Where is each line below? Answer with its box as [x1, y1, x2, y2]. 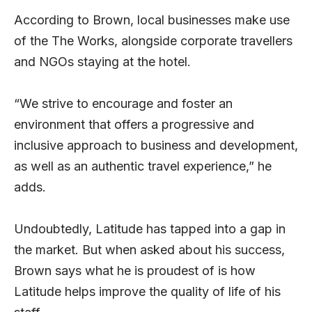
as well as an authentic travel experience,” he [14, 159, 272, 174]
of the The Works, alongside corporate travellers [14, 33, 292, 49]
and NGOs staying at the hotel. [14, 54, 191, 70]
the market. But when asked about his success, [14, 242, 285, 258]
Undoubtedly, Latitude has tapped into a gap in [14, 221, 286, 237]
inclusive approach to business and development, [14, 138, 298, 153]
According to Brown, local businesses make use [14, 13, 290, 28]
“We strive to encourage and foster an [14, 96, 233, 111]
